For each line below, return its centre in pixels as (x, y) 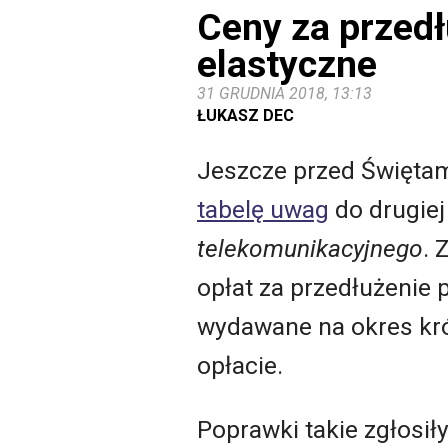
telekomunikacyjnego (310, 249)
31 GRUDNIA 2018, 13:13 (284, 93)
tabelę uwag (263, 210)
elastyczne (287, 63)
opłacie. (240, 366)
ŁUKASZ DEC (245, 115)
